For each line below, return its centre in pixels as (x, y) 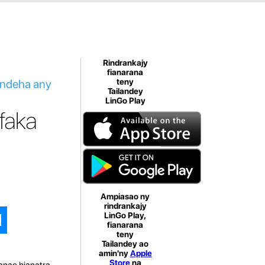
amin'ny (114, 253)
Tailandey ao (125, 244)
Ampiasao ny (125, 196)
